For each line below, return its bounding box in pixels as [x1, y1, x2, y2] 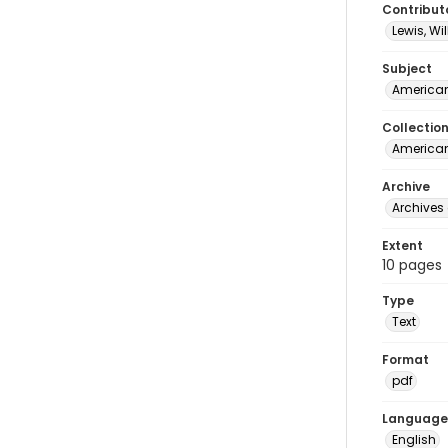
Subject [382, 60, 432, 77]
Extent [382, 237, 423, 254]
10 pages [382, 255, 442, 275]
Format [382, 351, 429, 368]
